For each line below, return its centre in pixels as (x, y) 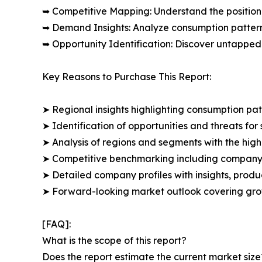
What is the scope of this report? (114, 240)
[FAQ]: (56, 224)
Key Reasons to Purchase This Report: (127, 76)
